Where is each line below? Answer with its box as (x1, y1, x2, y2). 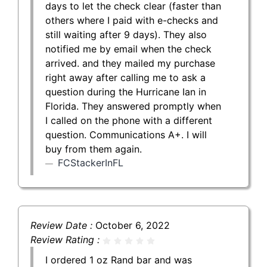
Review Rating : (30, 233, 103, 246)
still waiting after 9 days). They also (45, 28, 207, 41)
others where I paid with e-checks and (45, 14, 218, 26)
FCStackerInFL (58, 156, 123, 169)
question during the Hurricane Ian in (45, 85, 206, 98)
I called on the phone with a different (45, 114, 212, 126)
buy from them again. (45, 142, 142, 155)
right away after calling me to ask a (45, 71, 206, 83)
